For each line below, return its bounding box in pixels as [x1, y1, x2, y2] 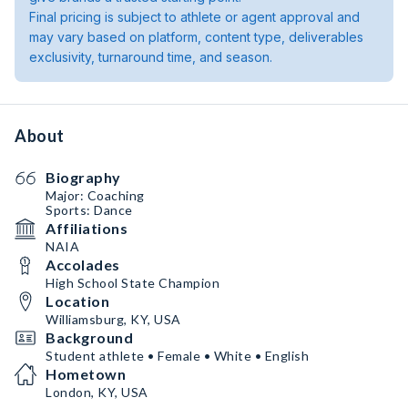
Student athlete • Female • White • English [46, 348, 309, 363]
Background [46, 329, 133, 346]
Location [46, 292, 109, 310]
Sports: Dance [46, 202, 133, 218]
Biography [46, 168, 121, 186]
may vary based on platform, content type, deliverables [29, 29, 363, 45]
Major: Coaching [46, 188, 148, 203]
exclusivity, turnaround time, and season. [29, 49, 272, 65]
